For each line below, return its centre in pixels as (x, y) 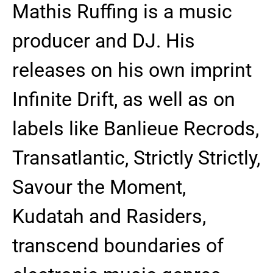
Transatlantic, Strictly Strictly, (136, 158)
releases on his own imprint (132, 70)
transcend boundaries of (118, 246)
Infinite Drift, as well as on (124, 99)
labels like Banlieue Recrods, (136, 129)
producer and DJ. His (104, 41)
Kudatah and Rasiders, (109, 216)
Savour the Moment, (99, 187)
